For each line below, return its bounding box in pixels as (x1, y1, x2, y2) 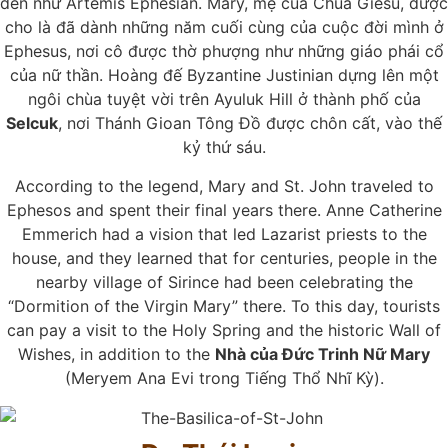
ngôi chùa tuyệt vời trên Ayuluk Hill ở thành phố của (27, 89, 421, 110)
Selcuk (6, 113, 58, 134)
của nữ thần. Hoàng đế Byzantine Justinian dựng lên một (9, 65, 439, 86)
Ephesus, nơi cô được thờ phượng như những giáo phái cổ (4, 41, 444, 62)
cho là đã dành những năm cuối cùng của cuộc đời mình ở (4, 17, 444, 38)
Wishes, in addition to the (18, 343, 215, 364)
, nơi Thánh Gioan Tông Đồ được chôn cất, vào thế (58, 113, 442, 134)
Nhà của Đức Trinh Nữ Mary (215, 343, 430, 364)
